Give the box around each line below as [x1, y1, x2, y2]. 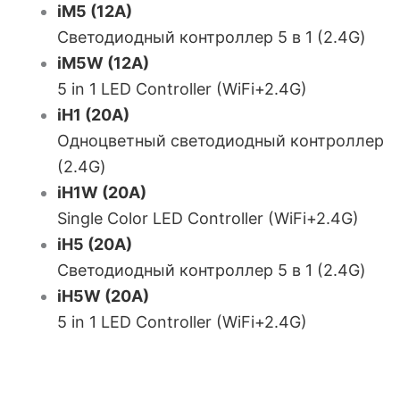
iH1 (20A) [57, 105, 129, 124]
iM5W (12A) [57, 54, 149, 72]
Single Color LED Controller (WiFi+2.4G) [57, 209, 359, 228]
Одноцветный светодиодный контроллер [57, 131, 384, 150]
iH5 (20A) [57, 235, 132, 254]
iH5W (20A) [57, 287, 149, 305]
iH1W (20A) [57, 183, 146, 202]
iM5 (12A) [57, 2, 132, 21]
